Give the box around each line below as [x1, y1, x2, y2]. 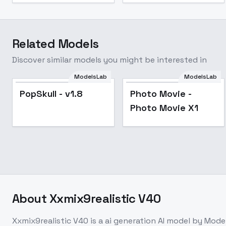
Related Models [12, 36, 99, 51]
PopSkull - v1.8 [20, 88, 83, 99]
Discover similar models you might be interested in [12, 54, 207, 65]
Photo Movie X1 [130, 102, 198, 114]
